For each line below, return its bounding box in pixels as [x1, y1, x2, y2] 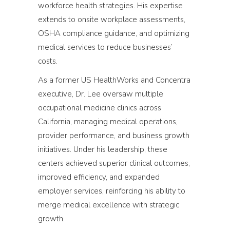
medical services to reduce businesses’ [38, 42, 172, 52]
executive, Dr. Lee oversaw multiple [38, 88, 163, 99]
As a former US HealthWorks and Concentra [38, 74, 190, 85]
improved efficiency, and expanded [38, 171, 160, 182]
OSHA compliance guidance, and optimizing [38, 28, 189, 39]
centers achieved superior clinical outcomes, [38, 158, 190, 168]
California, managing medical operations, [38, 116, 178, 127]
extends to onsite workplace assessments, [38, 14, 185, 25]
